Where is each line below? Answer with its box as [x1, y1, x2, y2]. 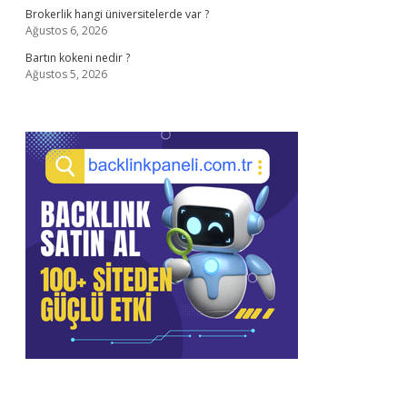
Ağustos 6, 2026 [25, 23, 107, 38]
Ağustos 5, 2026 [25, 66, 107, 82]
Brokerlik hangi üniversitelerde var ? [25, 6, 209, 22]
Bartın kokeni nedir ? [25, 50, 130, 65]
